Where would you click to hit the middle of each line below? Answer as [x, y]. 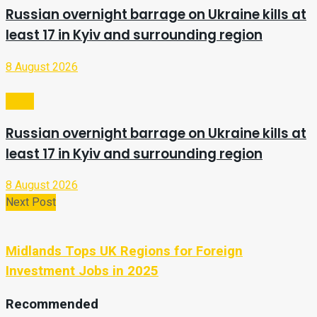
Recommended [52, 304]
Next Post [31, 203]
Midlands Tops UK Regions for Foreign [124, 252]
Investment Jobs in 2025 [82, 271]
